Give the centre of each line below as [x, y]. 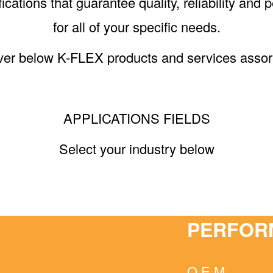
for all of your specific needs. [136, 27]
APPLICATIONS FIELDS [136, 118]
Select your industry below [136, 148]
